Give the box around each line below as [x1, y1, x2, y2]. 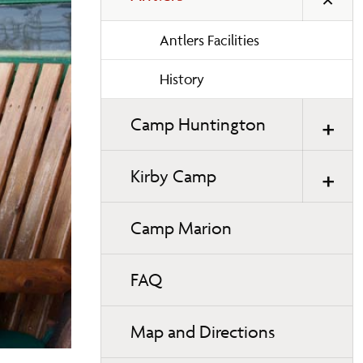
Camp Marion [130, 216, 232, 239]
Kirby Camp [130, 164, 216, 187]
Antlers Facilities [160, 31, 259, 49]
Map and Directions [130, 320, 275, 343]
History [160, 70, 204, 88]
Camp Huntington [130, 113, 266, 135]
